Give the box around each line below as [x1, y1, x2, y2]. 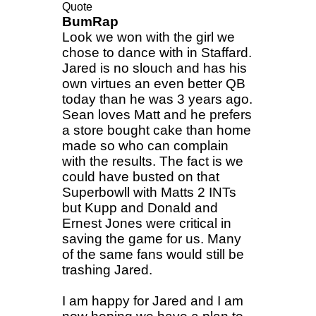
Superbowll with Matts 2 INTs [62, 184, 236, 200]
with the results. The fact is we [62, 153, 243, 169]
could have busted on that [62, 169, 219, 184]
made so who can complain [62, 138, 229, 153]
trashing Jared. [62, 262, 152, 277]
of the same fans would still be [62, 246, 244, 262]
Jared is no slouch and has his [62, 60, 247, 75]
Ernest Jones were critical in [62, 215, 231, 231]
